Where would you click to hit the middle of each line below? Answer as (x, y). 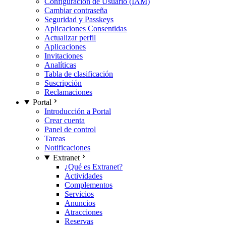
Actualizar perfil (70, 38)
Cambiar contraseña (76, 10)
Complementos (89, 185)
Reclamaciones (68, 92)
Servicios (79, 194)
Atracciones (83, 212)
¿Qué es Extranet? (94, 167)
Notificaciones (67, 148)
